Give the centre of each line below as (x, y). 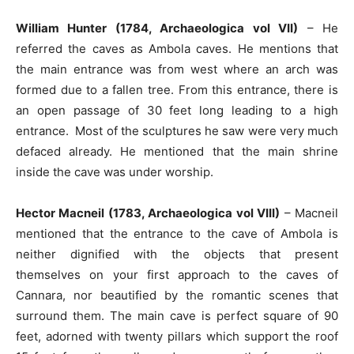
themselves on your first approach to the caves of (177, 275)
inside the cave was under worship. (115, 172)
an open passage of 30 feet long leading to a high (177, 111)
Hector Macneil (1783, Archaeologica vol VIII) (148, 213)
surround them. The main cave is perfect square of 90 (177, 316)
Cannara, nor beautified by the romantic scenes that (177, 296)
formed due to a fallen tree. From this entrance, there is (177, 90)
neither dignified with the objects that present (177, 254)
